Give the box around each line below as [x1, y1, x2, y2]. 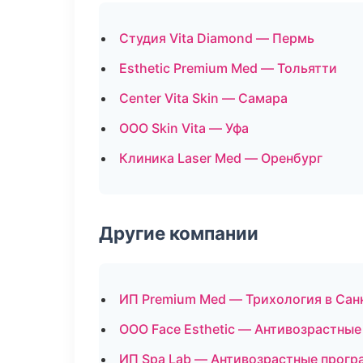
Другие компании [99, 222, 258, 244]
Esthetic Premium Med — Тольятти [119, 60, 337, 76]
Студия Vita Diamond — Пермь [119, 30, 314, 46]
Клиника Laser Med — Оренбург [119, 150, 322, 166]
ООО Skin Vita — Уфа [119, 120, 249, 136]
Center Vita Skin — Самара [119, 90, 288, 106]
